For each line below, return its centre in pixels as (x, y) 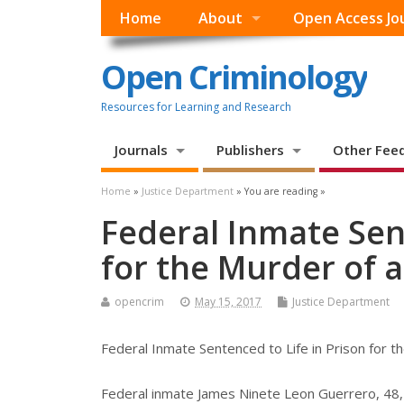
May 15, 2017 (228, 302)
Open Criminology (234, 77)
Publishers (250, 150)
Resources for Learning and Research (196, 106)
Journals (141, 150)
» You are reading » (280, 192)
